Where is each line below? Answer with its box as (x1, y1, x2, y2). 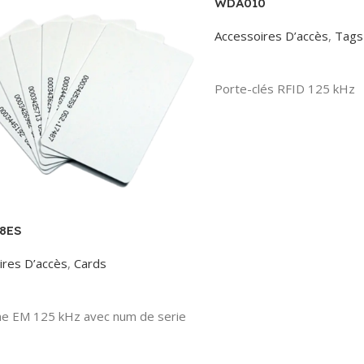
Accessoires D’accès (214, 28, 328, 44)
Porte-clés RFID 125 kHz (214, 80, 355, 97)
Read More (224, 54, 281, 69)
